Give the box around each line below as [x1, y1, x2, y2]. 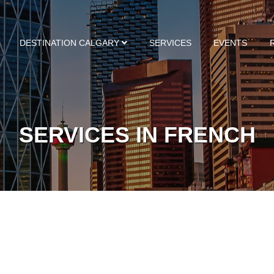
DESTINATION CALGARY [20, 37, 119, 48]
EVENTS [213, 37, 248, 48]
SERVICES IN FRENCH [18, 122, 256, 148]
